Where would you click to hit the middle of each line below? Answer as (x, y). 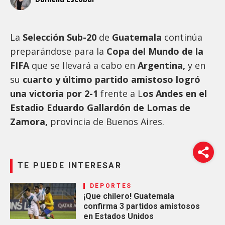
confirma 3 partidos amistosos (141, 206)
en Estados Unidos (118, 216)
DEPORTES (111, 186)
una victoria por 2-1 (55, 93)
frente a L (122, 93)
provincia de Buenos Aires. (106, 121)
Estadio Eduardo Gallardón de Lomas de (100, 107)
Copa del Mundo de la (155, 51)
